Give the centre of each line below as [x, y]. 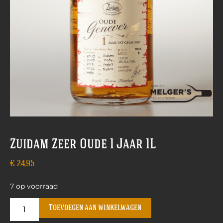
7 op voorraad [34, 186]
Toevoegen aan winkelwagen [95, 208]
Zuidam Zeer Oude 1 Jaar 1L [83, 145]
